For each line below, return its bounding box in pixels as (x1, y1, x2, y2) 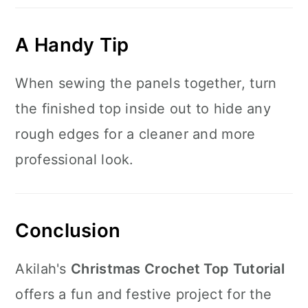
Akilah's (15, 261, 71, 277)
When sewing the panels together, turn (15, 75, 277, 91)
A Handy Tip (15, 33, 129, 56)
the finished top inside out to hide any (15, 100, 272, 117)
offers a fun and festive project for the (15, 286, 272, 302)
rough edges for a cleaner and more (15, 126, 256, 142)
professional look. (15, 151, 134, 168)
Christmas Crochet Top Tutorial (71, 261, 285, 277)
